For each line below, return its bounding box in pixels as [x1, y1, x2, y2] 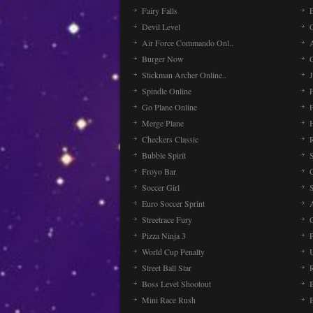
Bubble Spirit [142, 150, 186, 161]
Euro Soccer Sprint [142, 198, 205, 209]
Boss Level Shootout [142, 278, 211, 289]
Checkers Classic [142, 133, 198, 145]
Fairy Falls [142, 5, 177, 16]
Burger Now [142, 53, 184, 64]
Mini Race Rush [142, 294, 196, 305]
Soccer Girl [142, 182, 180, 193]
